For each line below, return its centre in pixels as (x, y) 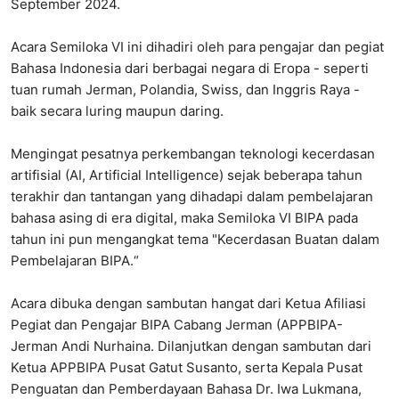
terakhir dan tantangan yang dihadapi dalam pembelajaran (192, 197)
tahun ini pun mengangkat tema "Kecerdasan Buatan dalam (195, 240)
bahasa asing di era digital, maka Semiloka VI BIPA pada (184, 218)
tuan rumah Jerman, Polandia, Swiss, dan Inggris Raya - (185, 90)
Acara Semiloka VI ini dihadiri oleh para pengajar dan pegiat (197, 47)
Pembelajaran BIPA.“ (75, 261)
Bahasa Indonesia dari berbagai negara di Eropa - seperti (190, 69)
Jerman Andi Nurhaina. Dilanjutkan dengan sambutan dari (191, 346)
